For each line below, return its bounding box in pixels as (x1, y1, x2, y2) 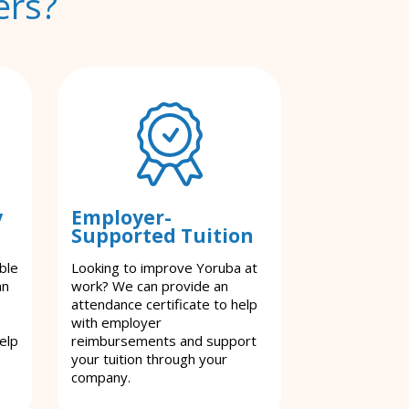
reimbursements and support (71, 331, 257, 350)
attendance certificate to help (71, 295, 257, 313)
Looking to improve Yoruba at (71, 258, 257, 277)
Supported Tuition (71, 223, 254, 248)
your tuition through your (71, 350, 227, 368)
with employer (71, 313, 162, 331)
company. (71, 368, 131, 386)
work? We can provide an (71, 277, 228, 295)
